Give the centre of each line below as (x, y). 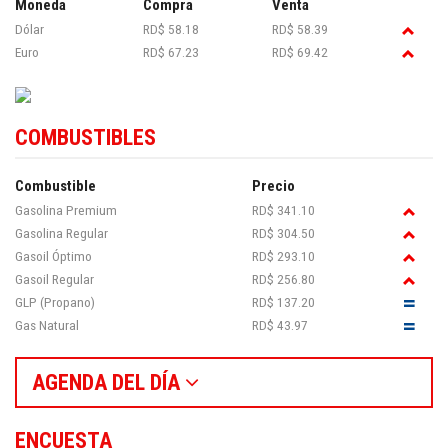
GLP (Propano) (55, 302)
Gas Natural (47, 325)
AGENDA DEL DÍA (108, 383)
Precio (274, 186)
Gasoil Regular (54, 279)
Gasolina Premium (66, 210)
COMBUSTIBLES (85, 138)
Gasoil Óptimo (53, 256)
